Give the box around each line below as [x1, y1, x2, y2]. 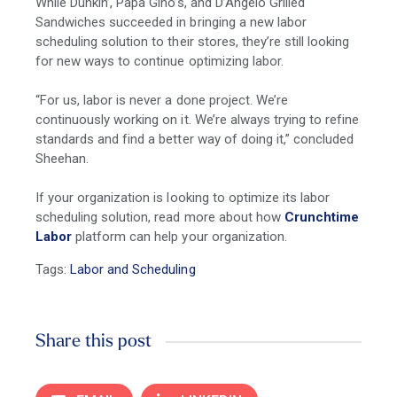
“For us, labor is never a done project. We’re [35, 92, 288, 109]
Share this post [35, 333, 152, 352]
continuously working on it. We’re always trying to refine [35, 112, 360, 128]
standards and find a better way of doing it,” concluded [35, 131, 354, 148]
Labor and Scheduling [70, 261, 196, 278]
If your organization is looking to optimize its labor [35, 190, 331, 206]
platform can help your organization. [72, 229, 287, 245]
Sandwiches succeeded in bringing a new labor [35, 14, 307, 31]
